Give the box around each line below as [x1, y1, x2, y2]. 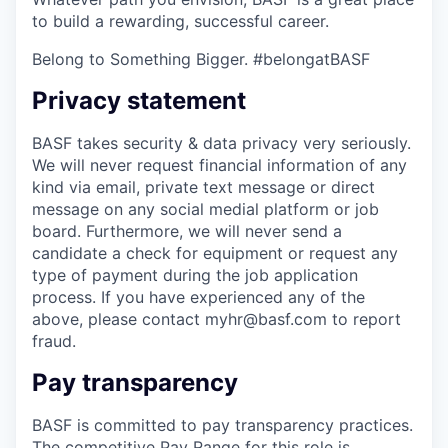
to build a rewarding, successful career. [32, 11, 329, 32]
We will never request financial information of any [32, 154, 407, 175]
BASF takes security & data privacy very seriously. [32, 132, 411, 153]
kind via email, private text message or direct [32, 176, 375, 197]
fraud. [32, 330, 76, 351]
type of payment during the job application [32, 264, 358, 285]
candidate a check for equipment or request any [32, 242, 398, 263]
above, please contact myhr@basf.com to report [32, 308, 401, 329]
